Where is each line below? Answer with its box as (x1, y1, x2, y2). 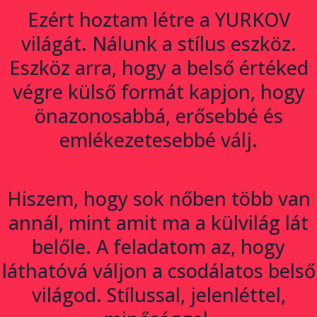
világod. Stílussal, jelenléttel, (31, 281, 286, 308)
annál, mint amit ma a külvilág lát (8, 209, 309, 236)
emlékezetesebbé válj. (59, 127, 258, 154)
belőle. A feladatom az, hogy (32, 233, 285, 260)
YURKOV (214, 6, 290, 33)
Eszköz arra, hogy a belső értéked (8, 54, 309, 81)
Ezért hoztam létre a (27, 6, 215, 33)
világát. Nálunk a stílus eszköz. (21, 30, 296, 57)
